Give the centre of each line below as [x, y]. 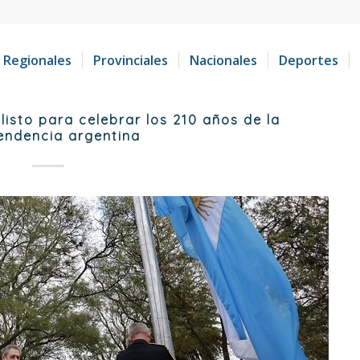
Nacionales [223, 60]
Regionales [37, 60]
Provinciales [131, 60]
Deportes [309, 60]
